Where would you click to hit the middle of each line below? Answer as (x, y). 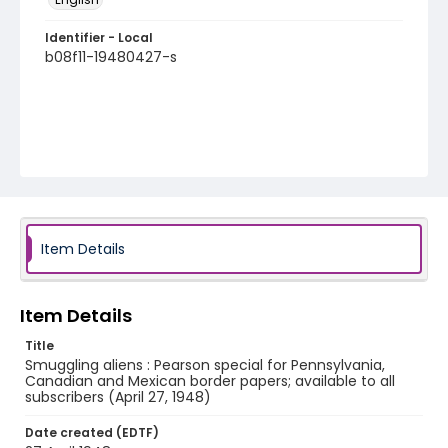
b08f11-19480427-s (111, 57)
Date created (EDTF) (92, 432)
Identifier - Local (99, 37)
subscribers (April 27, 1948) (118, 397)
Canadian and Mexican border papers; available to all (210, 381)
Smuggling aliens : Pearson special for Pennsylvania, (205, 365)
